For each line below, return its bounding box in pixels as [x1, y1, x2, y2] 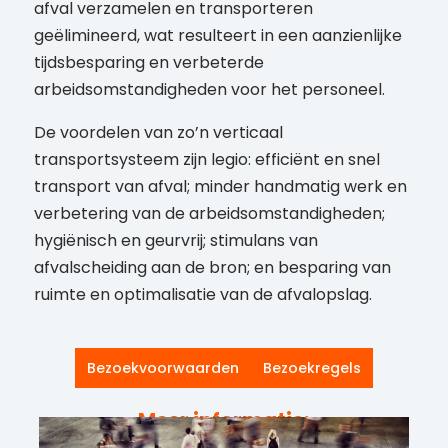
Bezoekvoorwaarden [86, 358, 239, 379]
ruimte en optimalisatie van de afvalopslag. [33, 283, 372, 307]
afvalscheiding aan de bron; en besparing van [33, 256, 391, 280]
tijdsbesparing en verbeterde [33, 51, 264, 75]
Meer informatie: [138, 406, 310, 435]
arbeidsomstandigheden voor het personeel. [33, 78, 385, 102]
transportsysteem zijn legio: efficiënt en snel [33, 148, 380, 172]
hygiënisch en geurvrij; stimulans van [33, 229, 318, 253]
